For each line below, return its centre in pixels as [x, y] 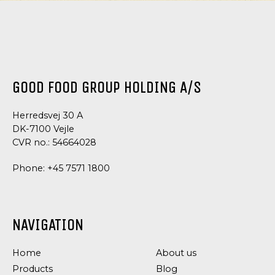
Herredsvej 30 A [48, 116]
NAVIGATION [48, 226]
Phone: [30, 168]
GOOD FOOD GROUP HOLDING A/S [107, 88]
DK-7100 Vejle [43, 129]
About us [176, 253]
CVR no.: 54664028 [54, 143]
